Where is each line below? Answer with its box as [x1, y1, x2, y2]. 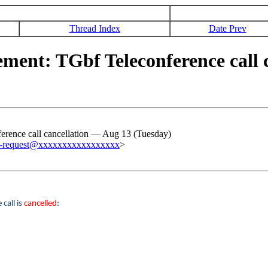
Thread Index [69, 23, 120, 33]
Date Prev [208, 23, 246, 33]
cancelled [24, 199, 57, 208]
